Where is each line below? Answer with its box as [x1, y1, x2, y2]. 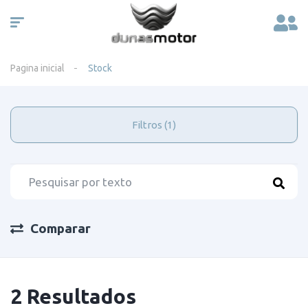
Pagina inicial [10, 63, 65, 74]
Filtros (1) [164, 119, 176, 131]
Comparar [30, 221, 91, 236]
